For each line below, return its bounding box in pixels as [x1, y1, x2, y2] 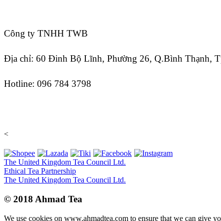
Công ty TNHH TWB [4, 28, 88, 39]
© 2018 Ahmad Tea [4, 194, 82, 205]
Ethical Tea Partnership [4, 167, 76, 176]
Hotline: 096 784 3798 [4, 78, 91, 89]
